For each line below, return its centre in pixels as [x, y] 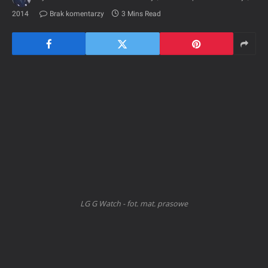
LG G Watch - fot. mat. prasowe [134, 204]
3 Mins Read [141, 14]
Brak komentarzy [77, 14]
